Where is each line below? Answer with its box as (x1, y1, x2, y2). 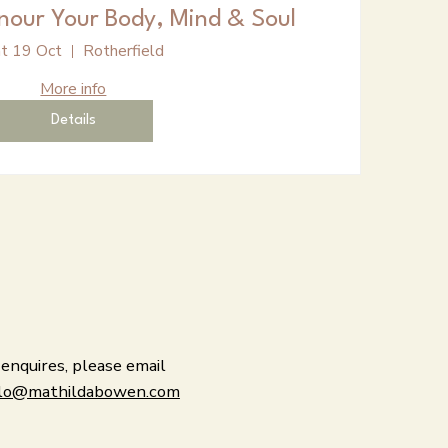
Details (50, 113, 96, 129)
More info (40, 78, 107, 101)
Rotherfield (82, 40, 164, 63)
